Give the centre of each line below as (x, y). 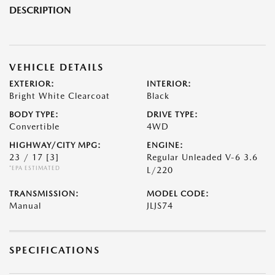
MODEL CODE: (178, 194)
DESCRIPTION (40, 10)
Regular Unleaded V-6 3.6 (202, 157)
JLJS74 (160, 206)
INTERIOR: (169, 84)
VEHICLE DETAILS (56, 68)
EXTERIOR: (32, 84)
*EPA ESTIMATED (35, 168)
